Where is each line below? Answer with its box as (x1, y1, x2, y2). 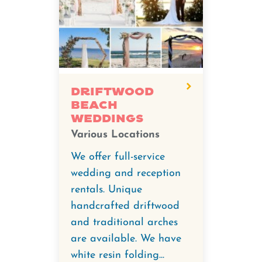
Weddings (71, 112, 143, 126)
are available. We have (71, 233, 181, 244)
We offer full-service (71, 151, 165, 163)
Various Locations (71, 129, 160, 140)
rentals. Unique (71, 184, 142, 195)
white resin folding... (71, 250, 164, 261)
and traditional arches (71, 217, 178, 228)
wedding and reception (71, 168, 181, 179)
